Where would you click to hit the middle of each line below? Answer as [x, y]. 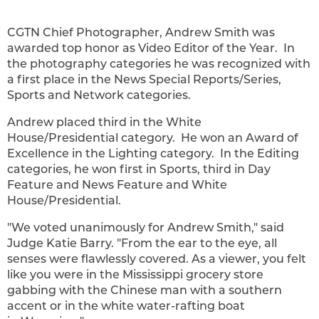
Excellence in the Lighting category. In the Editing [153, 153]
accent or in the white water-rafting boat [126, 305]
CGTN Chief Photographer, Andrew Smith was [141, 32]
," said [268, 227]
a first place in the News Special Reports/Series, [144, 79]
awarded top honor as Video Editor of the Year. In [151, 48]
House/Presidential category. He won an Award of [153, 137]
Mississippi [153, 274]
